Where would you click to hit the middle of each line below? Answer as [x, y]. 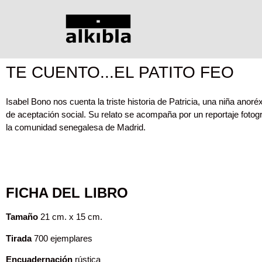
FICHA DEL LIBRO [67, 193]
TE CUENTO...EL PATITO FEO [120, 72]
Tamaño [22, 217]
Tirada [19, 238]
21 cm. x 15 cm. [70, 217]
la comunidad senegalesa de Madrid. [76, 127]
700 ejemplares [62, 238]
